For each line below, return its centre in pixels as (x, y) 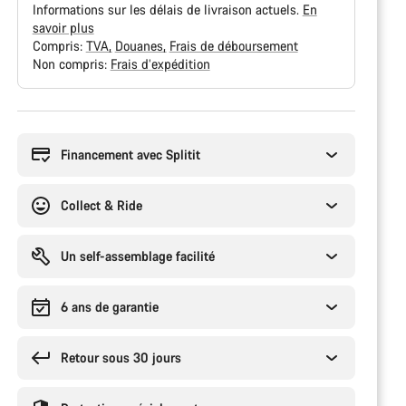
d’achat (36, 136)
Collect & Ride (101, 205)
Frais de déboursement (233, 46)
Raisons (38, 118)
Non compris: (71, 64)
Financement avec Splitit (130, 155)
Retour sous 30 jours (121, 358)
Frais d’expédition (160, 64)
